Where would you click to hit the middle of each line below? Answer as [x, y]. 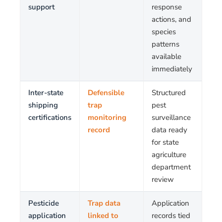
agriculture [169, 155]
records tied [171, 216]
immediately [172, 69]
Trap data [104, 203]
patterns [166, 44]
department [171, 167]
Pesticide [44, 203]
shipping [43, 105]
